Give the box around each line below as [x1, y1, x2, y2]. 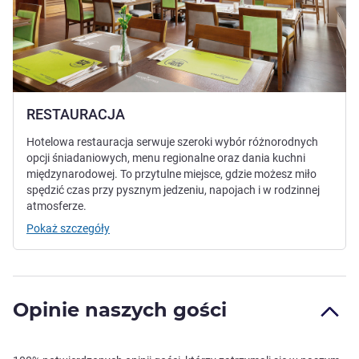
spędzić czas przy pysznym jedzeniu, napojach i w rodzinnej [26, 184, 320, 197]
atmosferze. [26, 200, 87, 213]
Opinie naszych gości [13, 298, 227, 322]
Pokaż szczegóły [26, 222, 110, 236]
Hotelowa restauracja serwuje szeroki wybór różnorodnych [26, 135, 318, 149]
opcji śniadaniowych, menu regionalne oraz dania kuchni [26, 151, 305, 165]
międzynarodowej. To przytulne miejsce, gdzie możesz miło [26, 167, 317, 181]
